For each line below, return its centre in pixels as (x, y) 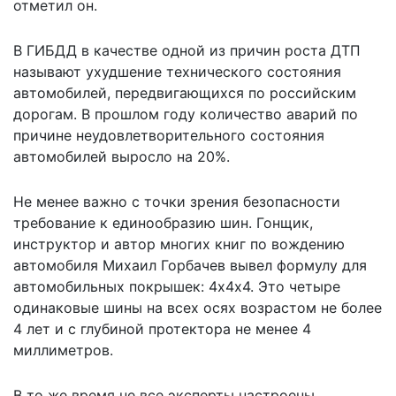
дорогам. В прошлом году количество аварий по (186, 114)
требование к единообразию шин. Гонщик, (163, 222)
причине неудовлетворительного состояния (169, 135)
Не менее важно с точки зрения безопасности (177, 201)
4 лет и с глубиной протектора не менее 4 (162, 328)
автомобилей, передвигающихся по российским (185, 92)
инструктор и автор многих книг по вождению (179, 244)
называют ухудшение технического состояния (177, 71)
